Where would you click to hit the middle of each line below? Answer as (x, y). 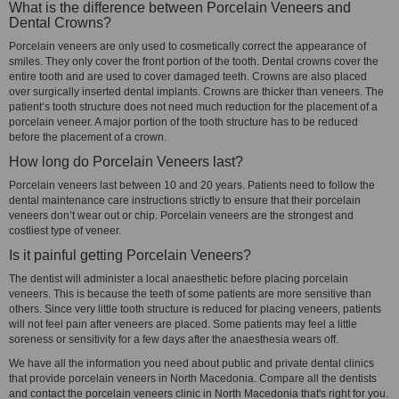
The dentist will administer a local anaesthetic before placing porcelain (179, 279)
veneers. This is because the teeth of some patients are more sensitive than (190, 294)
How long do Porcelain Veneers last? (126, 162)
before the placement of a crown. (88, 137)
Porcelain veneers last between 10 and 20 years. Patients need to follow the (192, 185)
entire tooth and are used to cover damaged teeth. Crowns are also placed (188, 77)
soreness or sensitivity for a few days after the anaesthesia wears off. (174, 339)
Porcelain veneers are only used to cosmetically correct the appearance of (187, 46)
